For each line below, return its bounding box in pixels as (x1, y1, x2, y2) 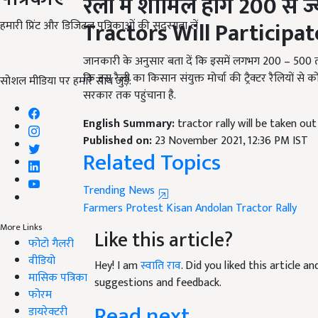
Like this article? (94, 207, 233, 241)
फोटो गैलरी (28, 234, 74, 253)
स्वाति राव (141, 239, 181, 259)
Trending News (83, 164, 158, 184)
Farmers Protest (83, 182, 163, 202)
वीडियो (28, 251, 55, 270)
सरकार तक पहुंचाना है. (83, 69, 185, 89)
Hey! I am (94, 239, 141, 259)
